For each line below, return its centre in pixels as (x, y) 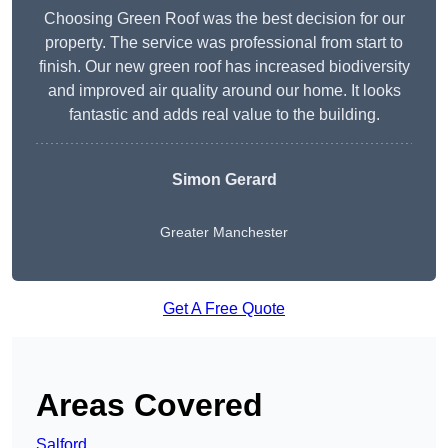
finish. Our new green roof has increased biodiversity (224, 67)
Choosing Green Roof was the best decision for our (224, 19)
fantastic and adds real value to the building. (224, 115)
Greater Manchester (224, 232)
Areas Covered (149, 405)
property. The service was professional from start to (224, 43)
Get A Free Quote (224, 309)
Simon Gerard (224, 180)
